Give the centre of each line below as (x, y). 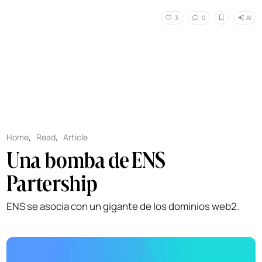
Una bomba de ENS (86, 160)
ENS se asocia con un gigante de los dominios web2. (123, 206)
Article (76, 137)
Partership (52, 183)
